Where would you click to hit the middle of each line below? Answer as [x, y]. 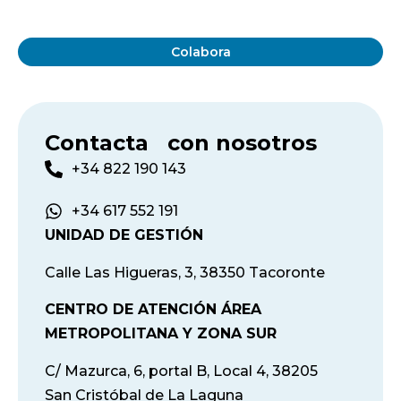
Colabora [200, 52]
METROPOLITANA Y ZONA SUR [161, 334]
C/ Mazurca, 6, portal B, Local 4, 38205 [188, 371]
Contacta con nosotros [181, 143]
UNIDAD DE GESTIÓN [124, 235]
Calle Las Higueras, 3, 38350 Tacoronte [185, 272]
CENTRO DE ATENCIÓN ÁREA [153, 310]
